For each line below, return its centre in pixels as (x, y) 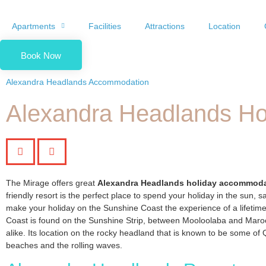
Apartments (34, 26)
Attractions (165, 26)
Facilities (105, 26)
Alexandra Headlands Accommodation (77, 82)
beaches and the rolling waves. (64, 245)
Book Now (41, 56)
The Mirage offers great (52, 183)
